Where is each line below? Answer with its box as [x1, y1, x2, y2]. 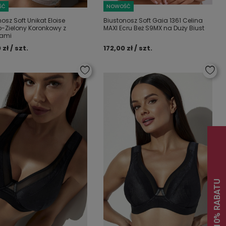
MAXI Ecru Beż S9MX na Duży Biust [103, 24, 205, 32]
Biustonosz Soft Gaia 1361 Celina [103, 16, 203, 25]
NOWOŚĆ [106, 3, 131, 10]
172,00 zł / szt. [103, 43, 153, 53]
